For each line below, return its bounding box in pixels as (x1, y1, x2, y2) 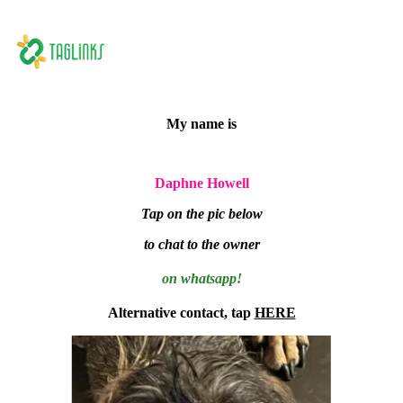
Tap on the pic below (140, 205, 263, 221)
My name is (166, 115, 237, 131)
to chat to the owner (143, 236, 260, 252)
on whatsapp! (161, 270, 242, 286)
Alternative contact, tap (107, 304, 255, 320)
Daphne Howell (154, 175, 249, 191)
